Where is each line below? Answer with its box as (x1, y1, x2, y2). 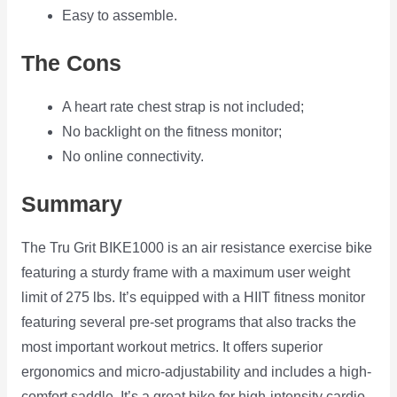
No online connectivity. (62, 149, 205, 165)
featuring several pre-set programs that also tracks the (20, 315, 356, 331)
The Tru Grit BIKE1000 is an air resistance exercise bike (20, 240, 372, 256)
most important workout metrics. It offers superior (20, 339, 323, 355)
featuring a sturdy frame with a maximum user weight (20, 265, 350, 281)
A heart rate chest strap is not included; (62, 99, 305, 115)
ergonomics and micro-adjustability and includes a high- (20, 364, 371, 380)
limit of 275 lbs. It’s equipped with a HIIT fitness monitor (20, 290, 365, 306)
